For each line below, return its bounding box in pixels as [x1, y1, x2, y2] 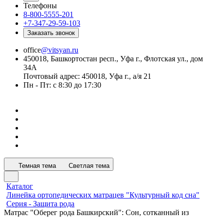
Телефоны [23, 1, 57, 10]
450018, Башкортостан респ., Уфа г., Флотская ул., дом [23, 54, 203, 63]
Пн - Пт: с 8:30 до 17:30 [23, 81, 101, 89]
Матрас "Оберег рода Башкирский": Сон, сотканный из [4, 208, 189, 217]
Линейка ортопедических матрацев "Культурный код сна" [6, 191, 200, 199]
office [23, 46, 41, 54]
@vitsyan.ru [41, 46, 78, 54]
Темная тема [18, 162, 56, 169]
